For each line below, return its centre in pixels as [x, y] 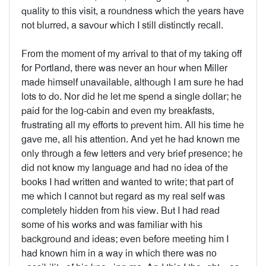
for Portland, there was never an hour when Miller [124, 68]
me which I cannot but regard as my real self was [123, 196]
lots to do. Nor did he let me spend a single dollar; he [132, 96]
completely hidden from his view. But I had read [121, 210]
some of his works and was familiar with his [112, 225]
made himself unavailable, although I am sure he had [132, 82]
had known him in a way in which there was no [119, 253]
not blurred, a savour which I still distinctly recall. [122, 25]
